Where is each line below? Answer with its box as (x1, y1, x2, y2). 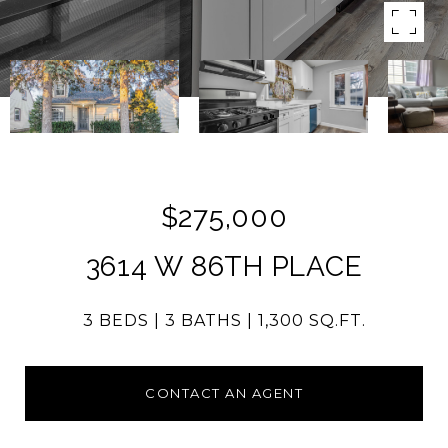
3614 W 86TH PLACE (85, 250, 363, 283)
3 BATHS (164, 311, 242, 330)
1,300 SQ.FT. (257, 311, 366, 330)
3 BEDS (82, 311, 149, 330)
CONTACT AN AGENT (145, 385, 303, 401)
